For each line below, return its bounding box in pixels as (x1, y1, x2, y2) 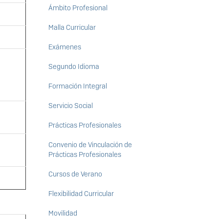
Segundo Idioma (48, 62, 99, 71)
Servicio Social (48, 101, 93, 110)
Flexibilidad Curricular (48, 189, 114, 198)
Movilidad (48, 209, 77, 218)
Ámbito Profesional (48, 3, 108, 13)
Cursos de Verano (48, 170, 102, 179)
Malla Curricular (48, 23, 96, 32)
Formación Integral (48, 82, 107, 91)
